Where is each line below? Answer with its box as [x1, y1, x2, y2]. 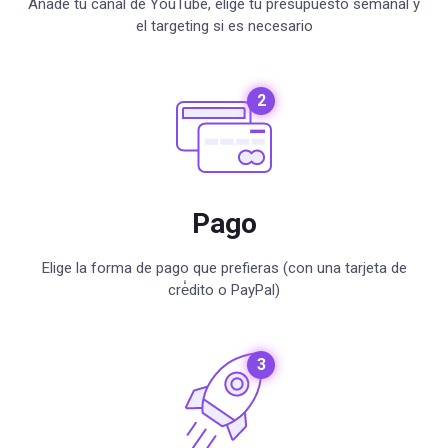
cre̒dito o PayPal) [168, 281, 280, 299]
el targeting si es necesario [135, 17, 313, 35]
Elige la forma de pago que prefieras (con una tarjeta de [41, 259, 407, 277]
